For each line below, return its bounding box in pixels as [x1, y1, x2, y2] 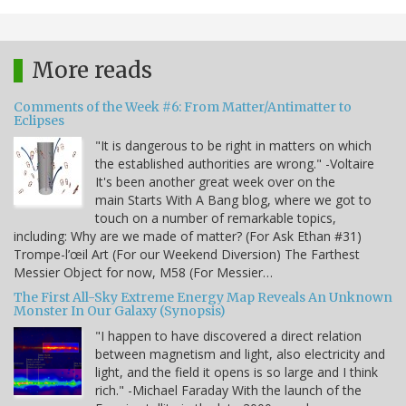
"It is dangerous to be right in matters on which [95, 137, 372, 155]
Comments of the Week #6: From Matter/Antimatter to [14, 99, 352, 116]
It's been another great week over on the [95, 173, 335, 191]
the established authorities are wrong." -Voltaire [95, 155, 374, 173]
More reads [32, 56, 152, 85]
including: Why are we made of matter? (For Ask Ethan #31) [14, 227, 362, 246]
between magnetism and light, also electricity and [95, 345, 385, 363]
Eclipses [14, 112, 64, 130]
